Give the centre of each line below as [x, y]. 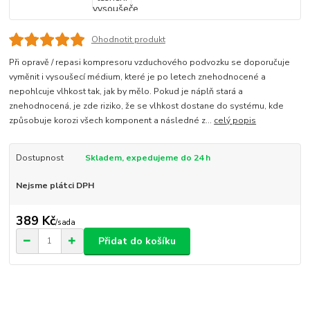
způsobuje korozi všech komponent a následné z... [112, 120]
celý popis [235, 120]
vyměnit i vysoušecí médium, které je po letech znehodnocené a [138, 77]
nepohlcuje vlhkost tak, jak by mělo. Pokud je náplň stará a [126, 91]
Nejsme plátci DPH [55, 185]
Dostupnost [39, 158]
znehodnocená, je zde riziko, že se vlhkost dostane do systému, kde [147, 106]
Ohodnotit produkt [128, 39]
